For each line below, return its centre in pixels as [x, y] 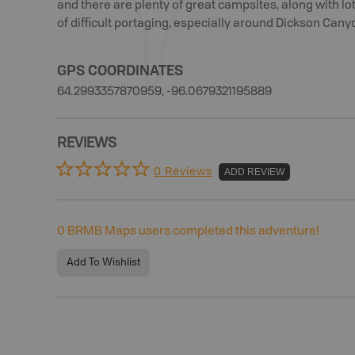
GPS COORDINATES [120, 70]
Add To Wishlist [103, 263]
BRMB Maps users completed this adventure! [192, 232]
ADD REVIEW [254, 172]
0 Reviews [183, 172]
